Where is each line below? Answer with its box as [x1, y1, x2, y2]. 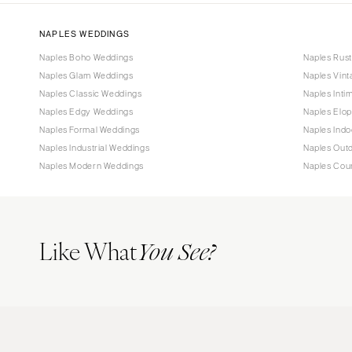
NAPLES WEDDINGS [39, 28, 130, 38]
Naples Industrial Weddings [39, 142, 150, 152]
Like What [39, 233, 137, 266]
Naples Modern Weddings [39, 160, 144, 170]
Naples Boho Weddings [39, 52, 134, 62]
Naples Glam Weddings [39, 70, 134, 80]
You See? [137, 236, 214, 268]
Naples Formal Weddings [39, 124, 140, 134]
